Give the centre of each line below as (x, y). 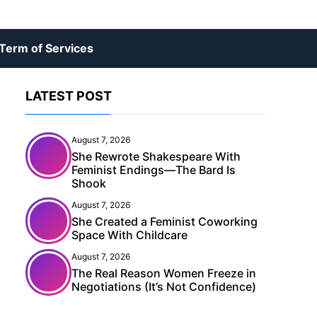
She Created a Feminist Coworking (165, 221)
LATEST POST (69, 96)
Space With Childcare (129, 235)
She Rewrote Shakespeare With (156, 156)
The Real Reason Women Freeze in (164, 273)
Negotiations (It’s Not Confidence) (164, 287)
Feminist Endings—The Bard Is (154, 170)
